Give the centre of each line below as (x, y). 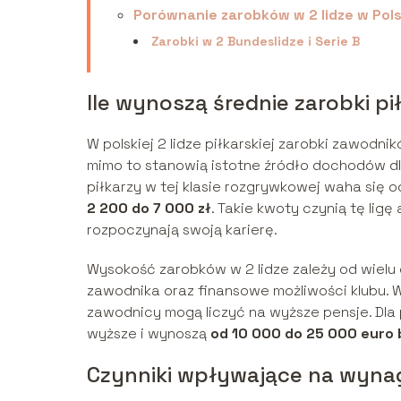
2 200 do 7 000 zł (149, 208)
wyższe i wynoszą (149, 333)
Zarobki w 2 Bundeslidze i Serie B (256, 41)
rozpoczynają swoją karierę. (182, 229)
